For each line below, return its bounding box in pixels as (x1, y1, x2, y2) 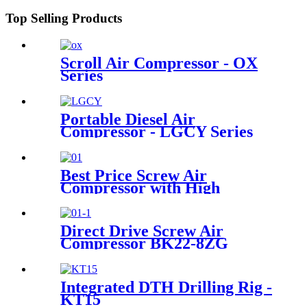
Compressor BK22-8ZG (60, 234, 228, 253)
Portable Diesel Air (60, 110, 195, 128)
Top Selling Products (5, 11, 122, 26)
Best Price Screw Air (60, 166, 207, 184)
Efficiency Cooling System (60, 191, 245, 209)
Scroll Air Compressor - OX (60, 53, 258, 72)
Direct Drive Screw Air (60, 222, 223, 241)
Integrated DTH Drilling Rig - (60, 278, 272, 297)
